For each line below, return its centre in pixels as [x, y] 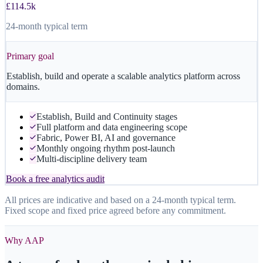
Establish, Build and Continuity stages [107, 116]
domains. [23, 86]
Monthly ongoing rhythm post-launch [106, 148]
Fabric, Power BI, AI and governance [106, 137]
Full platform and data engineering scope [112, 127]
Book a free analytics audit [55, 178]
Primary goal [30, 56]
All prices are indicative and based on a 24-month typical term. [120, 200]
